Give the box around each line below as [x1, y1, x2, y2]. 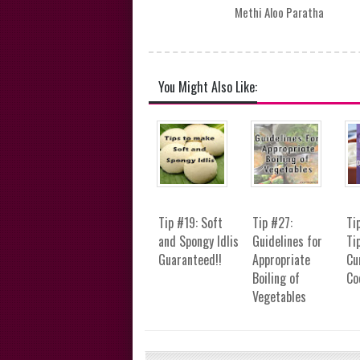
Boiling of [252, 268, 300, 288]
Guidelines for [252, 231, 322, 252]
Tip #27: [252, 213, 292, 233]
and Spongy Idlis [157, 231, 239, 252]
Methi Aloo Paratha [235, 3, 325, 22]
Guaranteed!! [157, 250, 222, 270]
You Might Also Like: [157, 77, 257, 97]
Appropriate [252, 250, 310, 270]
